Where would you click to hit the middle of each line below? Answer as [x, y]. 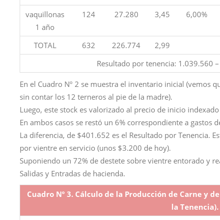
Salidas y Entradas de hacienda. [72, 174]
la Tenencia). [195, 207]
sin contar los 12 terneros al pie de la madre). [96, 97]
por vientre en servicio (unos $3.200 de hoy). [95, 148]
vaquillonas [45, 14]
